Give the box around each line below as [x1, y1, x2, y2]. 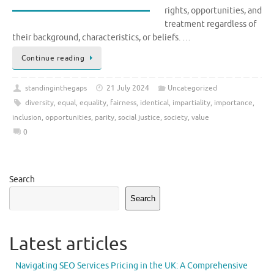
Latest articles [9, 232, 127, 256]
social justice [118, 112, 160, 122]
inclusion [12, 112, 42, 122]
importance [213, 97, 253, 108]
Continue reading [21, 53, 84, 63]
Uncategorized [167, 83, 217, 93]
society [164, 112, 188, 122]
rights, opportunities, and [165, 5, 262, 16]
